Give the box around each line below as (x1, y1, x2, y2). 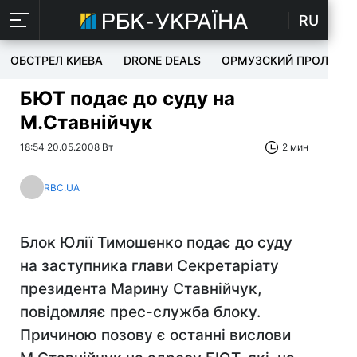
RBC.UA (44, 181, 80, 194)
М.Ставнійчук (20, 111, 152, 134)
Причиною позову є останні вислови (20, 326, 291, 344)
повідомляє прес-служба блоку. (20, 303, 261, 321)
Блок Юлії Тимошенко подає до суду (20, 233, 292, 252)
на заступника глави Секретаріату (20, 257, 279, 275)
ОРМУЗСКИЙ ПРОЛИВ (222, 53, 343, 67)
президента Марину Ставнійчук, (20, 280, 261, 298)
